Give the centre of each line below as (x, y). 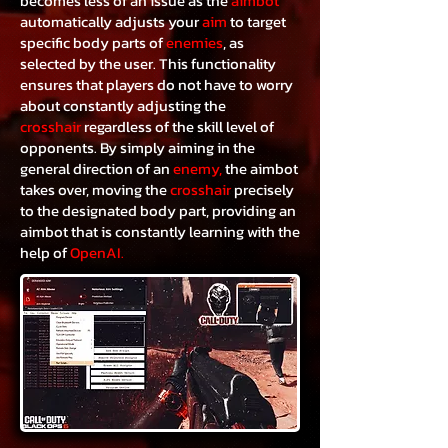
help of (45, 252)
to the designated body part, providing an (158, 210)
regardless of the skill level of (179, 126)
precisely (262, 189)
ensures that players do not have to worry (156, 84)
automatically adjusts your (111, 21)
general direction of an (96, 168)
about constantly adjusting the (123, 105)
